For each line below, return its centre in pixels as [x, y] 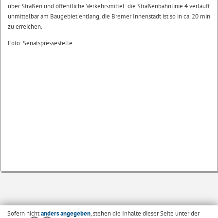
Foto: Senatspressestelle [40, 43]
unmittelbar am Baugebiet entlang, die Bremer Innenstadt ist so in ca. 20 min [109, 16]
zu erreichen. [25, 26]
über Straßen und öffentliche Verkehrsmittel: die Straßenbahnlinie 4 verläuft [109, 6]
